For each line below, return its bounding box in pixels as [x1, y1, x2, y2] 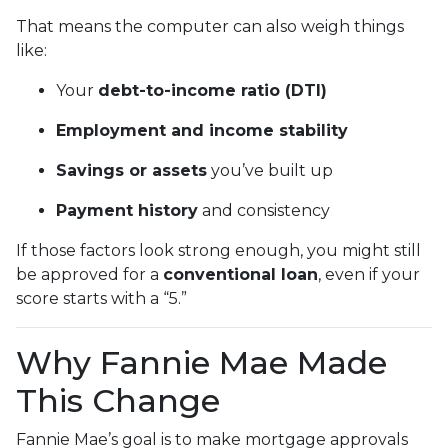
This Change [16, 380, 220, 420]
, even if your [318, 264, 420, 284]
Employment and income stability [56, 120, 348, 140]
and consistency [198, 200, 330, 220]
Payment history [56, 200, 198, 220]
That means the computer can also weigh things [16, 16, 404, 36]
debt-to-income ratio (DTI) [98, 80, 327, 100]
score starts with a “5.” [16, 288, 187, 308]
